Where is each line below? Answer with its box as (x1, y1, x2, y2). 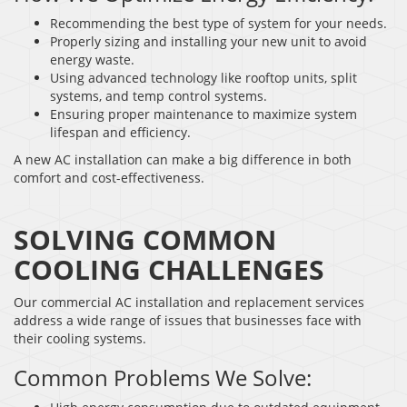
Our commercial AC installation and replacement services (14, 293, 364, 311)
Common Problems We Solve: (14, 362, 312, 392)
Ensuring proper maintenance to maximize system (50, 104, 357, 123)
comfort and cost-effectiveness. (14, 168, 204, 186)
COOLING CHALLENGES (14, 250, 324, 288)
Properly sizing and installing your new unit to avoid (50, 32, 367, 50)
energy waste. (50, 50, 134, 68)
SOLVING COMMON (14, 220, 276, 258)
